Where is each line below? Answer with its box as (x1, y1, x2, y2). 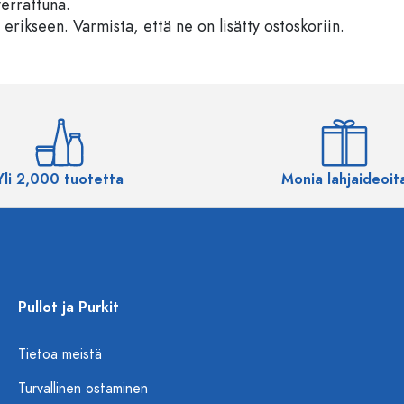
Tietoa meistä (18, 344, 102, 364)
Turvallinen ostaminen (18, 379, 148, 399)
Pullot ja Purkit (18, 298, 119, 317)
